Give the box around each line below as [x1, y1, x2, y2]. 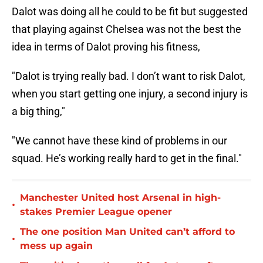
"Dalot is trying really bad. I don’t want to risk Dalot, [12, 70, 245, 83]
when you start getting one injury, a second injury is [12, 87, 248, 100]
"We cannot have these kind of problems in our [12, 134, 227, 147]
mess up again [20, 240, 93, 252]
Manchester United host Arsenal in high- [20, 192, 221, 204]
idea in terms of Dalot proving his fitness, [12, 41, 200, 53]
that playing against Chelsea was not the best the [12, 23, 241, 36]
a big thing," [12, 105, 65, 118]
